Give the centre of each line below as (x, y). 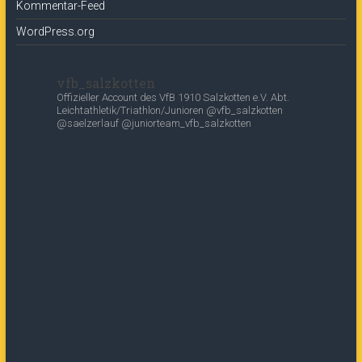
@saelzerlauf (88, 123)
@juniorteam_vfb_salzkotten (186, 123)
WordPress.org (55, 32)
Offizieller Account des (107, 97)
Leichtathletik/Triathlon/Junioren (130, 110)
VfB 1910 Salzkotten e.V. (215, 97)
